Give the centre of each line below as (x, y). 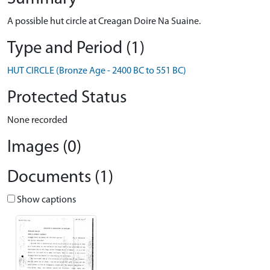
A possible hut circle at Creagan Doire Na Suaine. (104, 22)
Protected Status (67, 98)
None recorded (37, 121)
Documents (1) (60, 177)
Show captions (46, 200)
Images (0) (44, 147)
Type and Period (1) (76, 49)
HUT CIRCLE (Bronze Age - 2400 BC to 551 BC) (97, 71)
